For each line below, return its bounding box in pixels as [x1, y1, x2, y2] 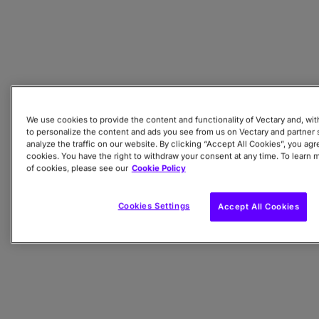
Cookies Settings [117, 201, 190, 211]
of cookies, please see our [26, 163, 128, 174]
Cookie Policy [131, 163, 186, 174]
